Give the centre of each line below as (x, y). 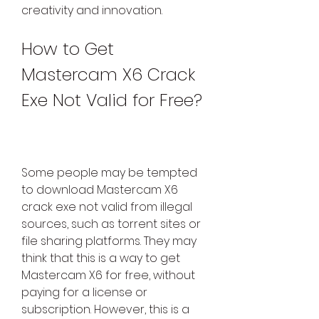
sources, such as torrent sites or (111, 224)
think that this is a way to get (101, 258)
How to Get (68, 49)
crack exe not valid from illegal (107, 207)
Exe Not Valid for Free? (112, 100)
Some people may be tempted (109, 173)
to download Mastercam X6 (100, 190)
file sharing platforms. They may (109, 241)
